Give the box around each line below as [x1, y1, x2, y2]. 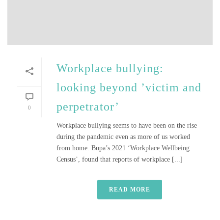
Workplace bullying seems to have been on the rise [56, 122, 197, 129]
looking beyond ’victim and [56, 81, 201, 94]
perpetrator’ [56, 100, 119, 113]
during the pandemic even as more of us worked [56, 133, 190, 140]
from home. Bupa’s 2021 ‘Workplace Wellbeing [56, 144, 190, 152]
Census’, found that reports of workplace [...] [56, 156, 183, 163]
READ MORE [109, 186, 150, 193]
